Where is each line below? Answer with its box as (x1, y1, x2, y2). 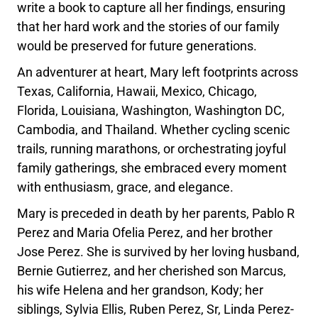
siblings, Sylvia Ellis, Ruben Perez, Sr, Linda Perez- (17, 301, 295, 317)
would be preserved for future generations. (17, 38, 258, 53)
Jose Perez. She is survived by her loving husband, (17, 243, 300, 259)
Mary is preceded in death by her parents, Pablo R (17, 205, 295, 221)
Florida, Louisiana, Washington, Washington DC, (17, 102, 285, 118)
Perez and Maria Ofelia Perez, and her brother (17, 224, 273, 240)
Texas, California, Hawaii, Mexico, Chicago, (17, 83, 258, 99)
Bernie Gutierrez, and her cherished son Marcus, (17, 263, 287, 278)
